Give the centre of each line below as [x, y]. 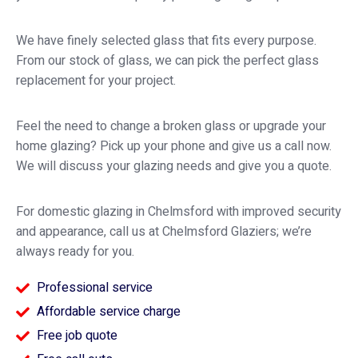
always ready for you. [75, 251]
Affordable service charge [109, 311]
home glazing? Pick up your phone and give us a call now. [174, 146]
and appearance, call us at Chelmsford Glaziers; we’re [164, 231]
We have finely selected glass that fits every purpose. [166, 40]
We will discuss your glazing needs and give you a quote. [174, 166]
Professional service [95, 287]
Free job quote [78, 335]
